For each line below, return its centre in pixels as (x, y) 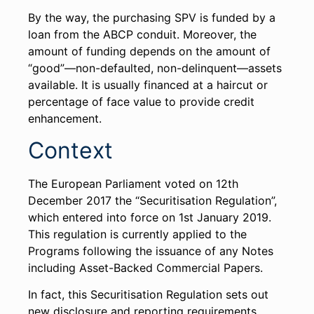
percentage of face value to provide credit (141, 102)
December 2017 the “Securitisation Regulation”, (152, 200)
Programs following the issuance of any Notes (151, 251)
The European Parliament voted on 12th (133, 183)
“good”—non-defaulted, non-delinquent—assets (155, 68)
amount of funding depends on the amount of (149, 52)
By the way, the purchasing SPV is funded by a (152, 18)
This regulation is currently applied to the (137, 234)
